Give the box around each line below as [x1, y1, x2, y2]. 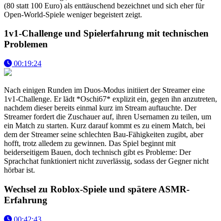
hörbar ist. [4, 166, 35, 175]
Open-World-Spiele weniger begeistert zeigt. [4, 10, 142, 19]
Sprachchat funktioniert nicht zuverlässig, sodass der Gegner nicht [4, 157, 209, 166]
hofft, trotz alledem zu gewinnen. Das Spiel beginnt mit [4, 139, 176, 148]
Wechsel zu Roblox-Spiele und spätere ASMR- [4, 184, 189, 194]
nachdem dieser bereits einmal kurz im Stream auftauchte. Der [4, 104, 196, 112]
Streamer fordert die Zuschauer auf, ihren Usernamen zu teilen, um [4, 112, 211, 121]
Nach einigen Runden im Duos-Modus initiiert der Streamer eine [4, 86, 205, 95]
